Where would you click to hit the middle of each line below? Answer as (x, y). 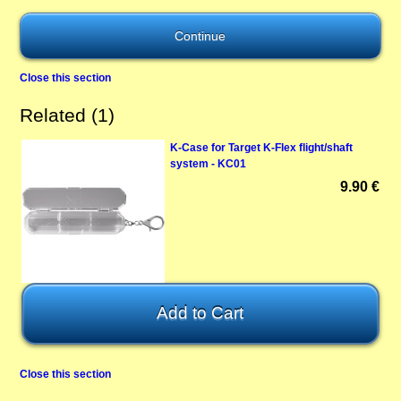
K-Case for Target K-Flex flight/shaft (261, 148)
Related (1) (68, 115)
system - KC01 (208, 164)
